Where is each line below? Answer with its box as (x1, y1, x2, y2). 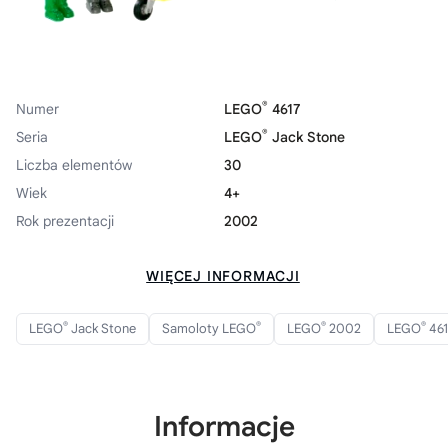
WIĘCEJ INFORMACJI (146, 266, 300, 285)
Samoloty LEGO (162, 319, 256, 337)
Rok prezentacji (16, 211, 114, 230)
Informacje (153, 408, 295, 444)
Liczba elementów (16, 155, 132, 174)
